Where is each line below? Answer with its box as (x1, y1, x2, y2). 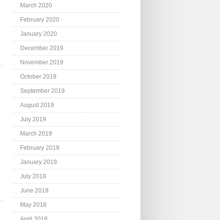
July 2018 (20, 173, 46, 180)
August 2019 (20, 102, 54, 109)
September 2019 (20, 87, 65, 95)
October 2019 (20, 73, 56, 81)
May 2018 (20, 201, 47, 209)
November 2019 (20, 59, 63, 66)
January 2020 (20, 30, 57, 38)
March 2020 (20, 2, 52, 9)
